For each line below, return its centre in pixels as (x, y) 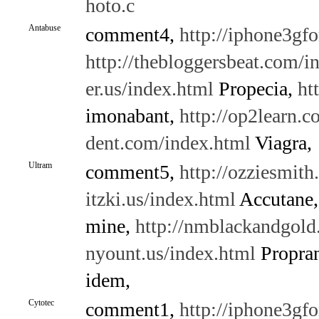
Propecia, (255, 89)
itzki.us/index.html (160, 199)
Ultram (40, 165)
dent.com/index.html (168, 143)
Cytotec (41, 303)
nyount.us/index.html (170, 253)
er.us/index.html (149, 89)
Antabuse (44, 28)
